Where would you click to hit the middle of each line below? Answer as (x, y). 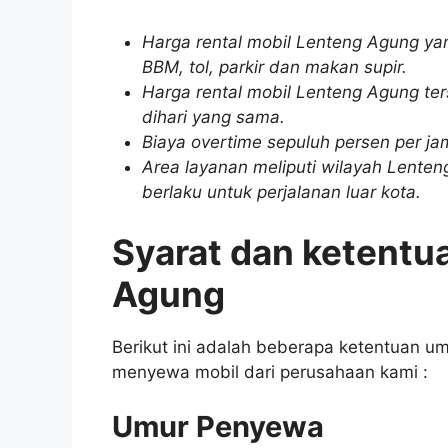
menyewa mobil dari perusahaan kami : (270, 371)
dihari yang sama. (213, 117)
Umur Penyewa (218, 427)
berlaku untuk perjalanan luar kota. (281, 192)
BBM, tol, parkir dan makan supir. (274, 67)
